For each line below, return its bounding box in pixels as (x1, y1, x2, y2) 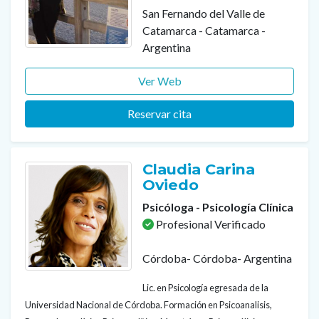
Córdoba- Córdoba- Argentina (142, 251, 292, 266)
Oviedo (142, 176, 203, 194)
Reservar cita (127, 107, 192, 121)
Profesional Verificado (154, 217, 266, 231)
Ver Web (137, 74, 182, 88)
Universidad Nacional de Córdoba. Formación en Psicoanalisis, (25, 299, 272, 311)
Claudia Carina (142, 160, 255, 179)
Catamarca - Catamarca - (142, 23, 266, 38)
